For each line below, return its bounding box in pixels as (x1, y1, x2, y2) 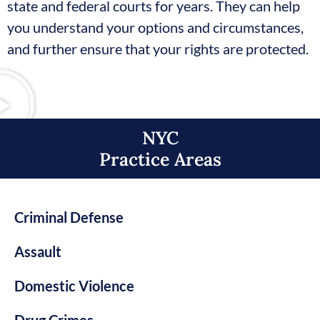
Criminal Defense (14, 208, 124, 226)
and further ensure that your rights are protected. (7, 40, 309, 58)
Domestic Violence (14, 276, 134, 294)
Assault (14, 242, 61, 260)
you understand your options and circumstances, (7, 19, 304, 36)
